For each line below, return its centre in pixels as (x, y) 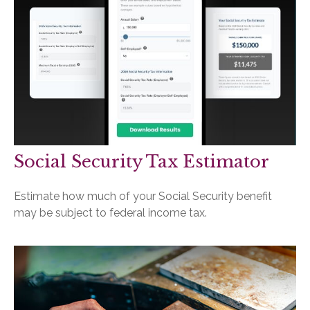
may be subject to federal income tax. (110, 212)
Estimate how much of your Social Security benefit (143, 196)
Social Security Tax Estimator (142, 161)
